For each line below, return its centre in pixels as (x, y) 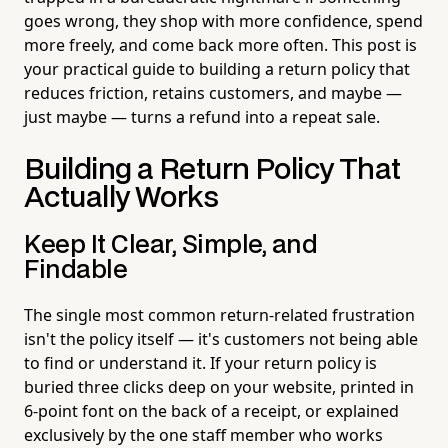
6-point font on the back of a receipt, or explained (211, 410)
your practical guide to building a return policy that (217, 68)
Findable (76, 270)
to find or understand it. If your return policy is (200, 362)
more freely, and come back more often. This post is (220, 44)
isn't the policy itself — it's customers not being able (221, 338)
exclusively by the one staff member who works (203, 434)
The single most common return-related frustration (219, 314)
